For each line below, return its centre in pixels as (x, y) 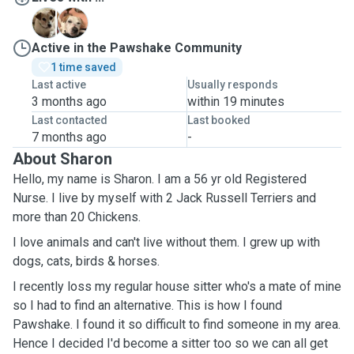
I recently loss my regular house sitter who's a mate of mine (177, 286)
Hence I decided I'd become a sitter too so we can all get (170, 343)
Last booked (218, 120)
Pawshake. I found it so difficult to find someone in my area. (177, 324)
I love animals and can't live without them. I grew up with (166, 242)
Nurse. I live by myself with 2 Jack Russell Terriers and (164, 198)
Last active (59, 85)
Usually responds (232, 85)
